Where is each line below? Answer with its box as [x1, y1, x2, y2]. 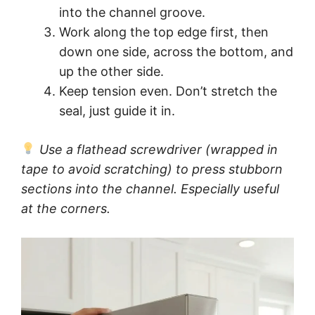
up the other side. [59, 63, 164, 79]
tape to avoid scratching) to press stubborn [21, 161, 283, 176]
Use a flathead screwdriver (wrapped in [35, 141, 278, 157]
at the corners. [21, 200, 110, 216]
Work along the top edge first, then [59, 24, 269, 39]
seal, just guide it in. [59, 103, 175, 118]
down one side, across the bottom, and [59, 44, 293, 59]
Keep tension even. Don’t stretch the [59, 83, 277, 98]
